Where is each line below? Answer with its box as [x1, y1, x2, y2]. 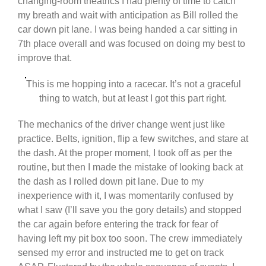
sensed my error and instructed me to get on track [18, 248, 224, 258]
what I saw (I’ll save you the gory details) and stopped [18, 205, 242, 216]
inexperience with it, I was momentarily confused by [18, 191, 233, 201]
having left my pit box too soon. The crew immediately [18, 233, 242, 244]
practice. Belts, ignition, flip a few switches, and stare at [18, 134, 248, 144]
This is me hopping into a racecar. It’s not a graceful [26, 79, 241, 90]
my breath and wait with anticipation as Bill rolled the [18, 10, 238, 21]
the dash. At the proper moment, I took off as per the [18, 148, 232, 159]
